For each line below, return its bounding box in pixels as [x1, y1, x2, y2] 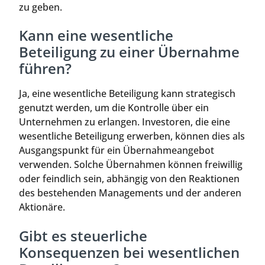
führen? [19, 59, 72, 79]
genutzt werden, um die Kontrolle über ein [19, 101, 209, 115]
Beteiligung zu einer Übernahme [19, 42, 240, 62]
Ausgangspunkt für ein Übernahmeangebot [19, 144, 214, 157]
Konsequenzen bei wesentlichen [19, 242, 240, 262]
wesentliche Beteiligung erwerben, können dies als [19, 130, 245, 143]
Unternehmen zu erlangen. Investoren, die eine [19, 115, 230, 129]
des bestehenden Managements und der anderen [19, 186, 241, 200]
